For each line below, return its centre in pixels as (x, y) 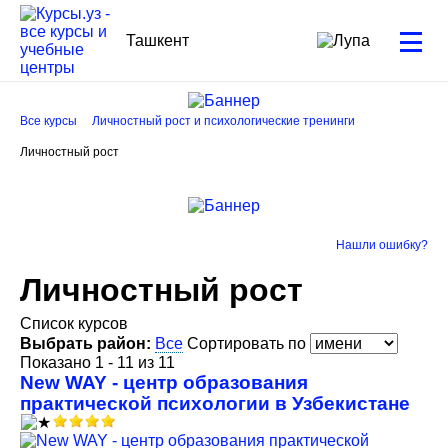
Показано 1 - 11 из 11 (97, 362)
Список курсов (76, 323)
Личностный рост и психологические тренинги (223, 121)
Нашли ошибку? (382, 245)
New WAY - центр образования (164, 382)
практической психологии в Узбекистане (215, 403)
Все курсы (48, 121)
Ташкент (157, 40)
